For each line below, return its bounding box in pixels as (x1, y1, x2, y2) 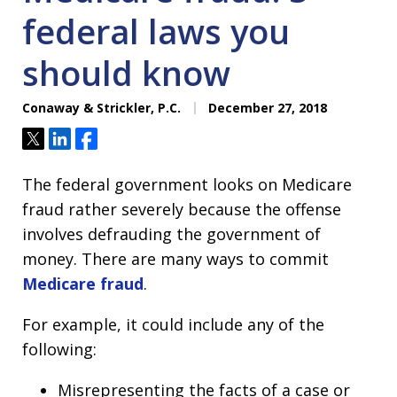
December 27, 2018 (205, 99, 327, 116)
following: (22, 339, 97, 360)
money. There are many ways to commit (22, 248, 329, 269)
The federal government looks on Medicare (22, 174, 352, 195)
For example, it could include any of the (22, 314, 324, 335)
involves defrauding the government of (22, 223, 321, 245)
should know (22, 50, 230, 96)
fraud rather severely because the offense (22, 198, 341, 220)
